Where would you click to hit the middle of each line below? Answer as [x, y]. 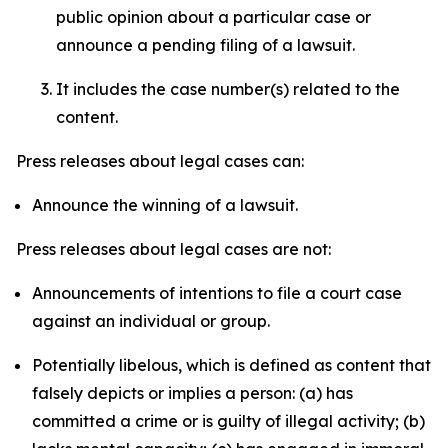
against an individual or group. [151, 321]
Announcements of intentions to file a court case [217, 293]
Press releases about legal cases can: [160, 161]
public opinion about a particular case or [213, 17]
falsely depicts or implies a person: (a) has [192, 393]
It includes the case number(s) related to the [228, 89]
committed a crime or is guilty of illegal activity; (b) [228, 421]
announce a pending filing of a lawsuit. [207, 45]
